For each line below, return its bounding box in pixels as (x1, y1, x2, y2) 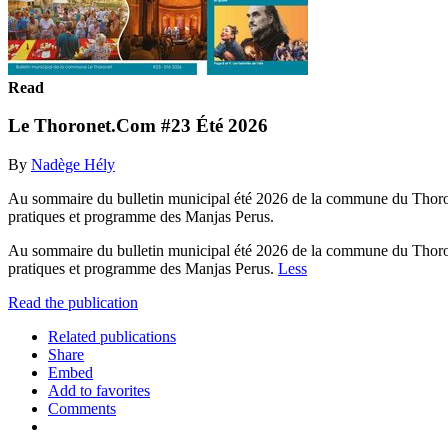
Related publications (48, 327, 176, 345)
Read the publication (8, 293, 138, 311)
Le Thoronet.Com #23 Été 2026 (8, 115, 268, 137)
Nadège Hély (31, 155, 115, 173)
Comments (48, 399, 116, 417)
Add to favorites (48, 381, 150, 399)
